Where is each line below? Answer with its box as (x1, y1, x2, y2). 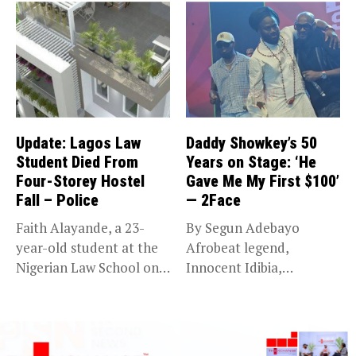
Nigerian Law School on (16, 257, 159, 277)
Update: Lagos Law (16, 133, 141, 153)
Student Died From (16, 152, 138, 172)
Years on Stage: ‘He (186, 152, 316, 172)
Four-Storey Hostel (16, 171, 145, 191)
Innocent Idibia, (186, 257, 282, 277)
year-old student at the (16, 238, 158, 257)
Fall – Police (16, 190, 99, 210)
